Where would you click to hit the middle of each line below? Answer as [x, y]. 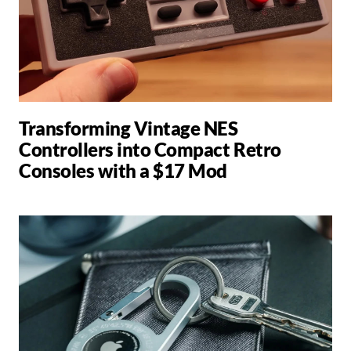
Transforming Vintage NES [128, 128]
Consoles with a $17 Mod [123, 170]
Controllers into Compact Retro [150, 149]
